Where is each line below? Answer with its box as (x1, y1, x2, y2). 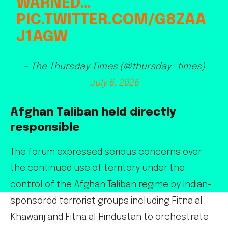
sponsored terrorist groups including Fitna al (10, 196, 203, 206)
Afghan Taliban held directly (10, 107, 176, 119)
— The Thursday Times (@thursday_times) (23, 62, 205, 72)
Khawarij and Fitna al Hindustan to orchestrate (10, 213, 209, 222)
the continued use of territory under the (10, 164, 185, 174)
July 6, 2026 (89, 78, 139, 88)
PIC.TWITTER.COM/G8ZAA (16, 12, 207, 28)
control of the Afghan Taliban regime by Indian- (10, 180, 212, 190)
